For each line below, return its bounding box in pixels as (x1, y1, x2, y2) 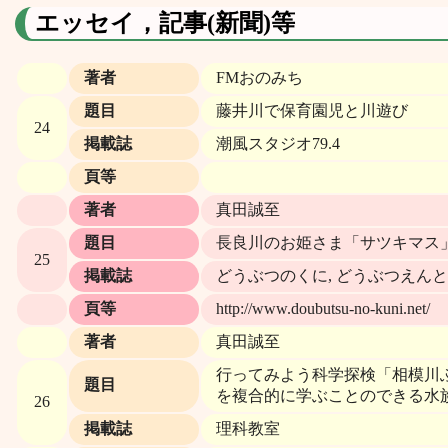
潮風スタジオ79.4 (216, 134, 340, 152)
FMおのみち (216, 68, 303, 86)
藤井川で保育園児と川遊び (216, 101, 408, 119)
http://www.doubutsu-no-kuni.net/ (216, 299, 430, 317)
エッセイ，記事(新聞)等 (35, 9, 295, 36)
